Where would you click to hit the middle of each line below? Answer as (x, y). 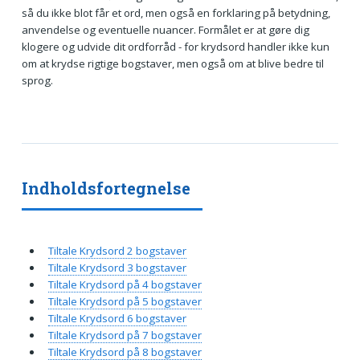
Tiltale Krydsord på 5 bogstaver (125, 301)
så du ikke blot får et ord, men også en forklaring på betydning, (176, 12)
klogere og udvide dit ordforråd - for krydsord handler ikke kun (175, 46)
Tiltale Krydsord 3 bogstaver (117, 267)
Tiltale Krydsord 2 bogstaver (117, 250)
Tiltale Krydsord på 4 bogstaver (125, 284)
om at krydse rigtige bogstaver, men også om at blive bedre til (172, 63)
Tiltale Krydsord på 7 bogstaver (125, 335)
